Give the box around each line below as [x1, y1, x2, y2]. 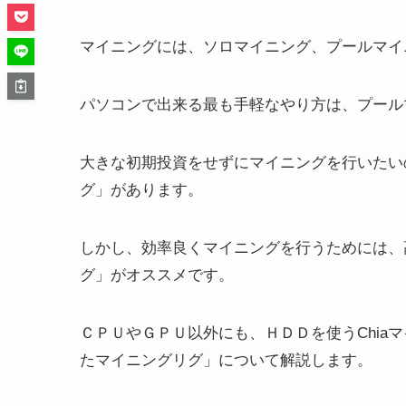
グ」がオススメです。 [80, 266, 234, 284]
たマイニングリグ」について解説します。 [80, 351, 372, 369]
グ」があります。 [80, 180, 203, 198]
